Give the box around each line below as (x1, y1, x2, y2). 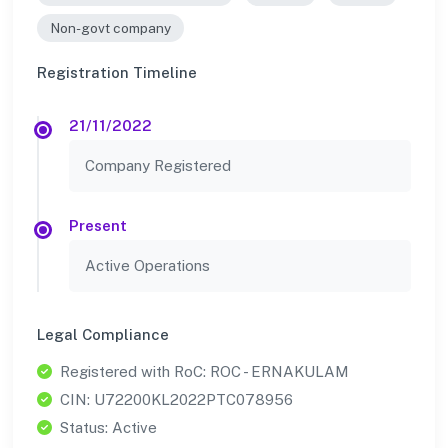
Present (69, 216, 127, 234)
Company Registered (85, 156, 231, 174)
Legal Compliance (37, 325, 169, 343)
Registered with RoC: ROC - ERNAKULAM (60, 362, 349, 380)
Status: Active (60, 418, 157, 436)
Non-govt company (49, 20, 171, 37)
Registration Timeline (37, 63, 197, 81)
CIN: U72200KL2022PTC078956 (60, 390, 293, 408)
